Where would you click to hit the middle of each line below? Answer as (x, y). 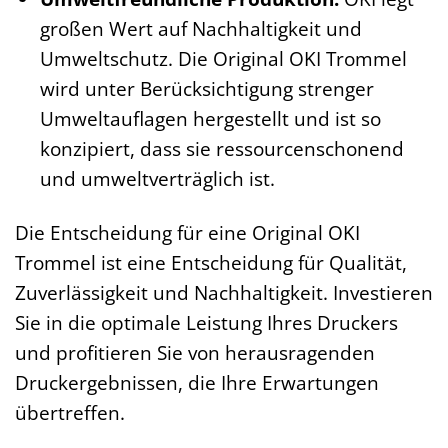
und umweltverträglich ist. (157, 178)
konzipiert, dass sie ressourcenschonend (221, 148)
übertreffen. (70, 413)
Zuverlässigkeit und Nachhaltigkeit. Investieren (224, 293)
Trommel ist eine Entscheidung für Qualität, (211, 263)
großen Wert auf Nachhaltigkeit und (200, 28)
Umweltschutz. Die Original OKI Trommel (223, 58)
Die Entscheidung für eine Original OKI (187, 233)
